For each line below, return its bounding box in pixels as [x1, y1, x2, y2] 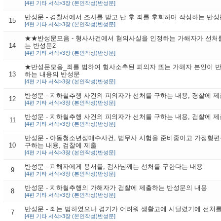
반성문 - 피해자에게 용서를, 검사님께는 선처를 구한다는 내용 [24, 163, 203, 170]
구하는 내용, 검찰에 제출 [24, 142, 97, 149]
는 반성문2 [24, 42, 56, 49]
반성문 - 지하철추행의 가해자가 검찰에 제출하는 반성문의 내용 [24, 184, 207, 191]
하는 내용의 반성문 [24, 71, 80, 78]
